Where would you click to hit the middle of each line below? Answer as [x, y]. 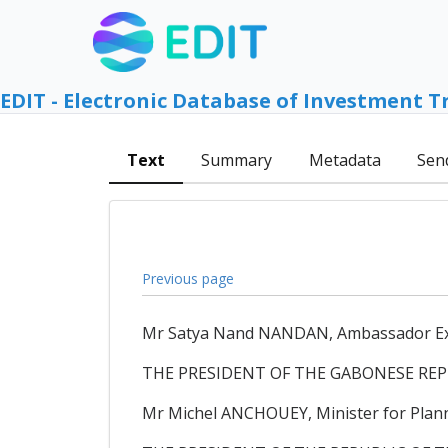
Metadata [344, 160]
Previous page [187, 278]
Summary [237, 160]
